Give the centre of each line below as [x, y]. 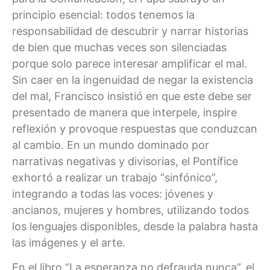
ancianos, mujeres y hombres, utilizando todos [130, 210]
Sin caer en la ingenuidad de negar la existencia [133, 80]
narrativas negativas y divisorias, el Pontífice [125, 161]
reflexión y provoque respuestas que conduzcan [135, 128]
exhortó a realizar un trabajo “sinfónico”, [115, 177]
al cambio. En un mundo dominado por [111, 145]
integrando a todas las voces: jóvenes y [113, 193]
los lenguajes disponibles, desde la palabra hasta [135, 226]
